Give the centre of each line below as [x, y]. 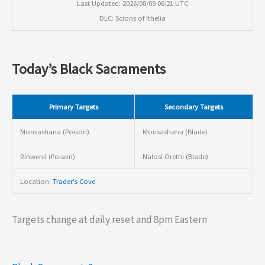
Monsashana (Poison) [54, 132]
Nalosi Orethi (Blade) [175, 156]
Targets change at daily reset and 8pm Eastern [109, 219]
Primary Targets [73, 107]
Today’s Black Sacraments [89, 69]
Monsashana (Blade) [175, 132]
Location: [36, 181]
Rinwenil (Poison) [47, 156]
